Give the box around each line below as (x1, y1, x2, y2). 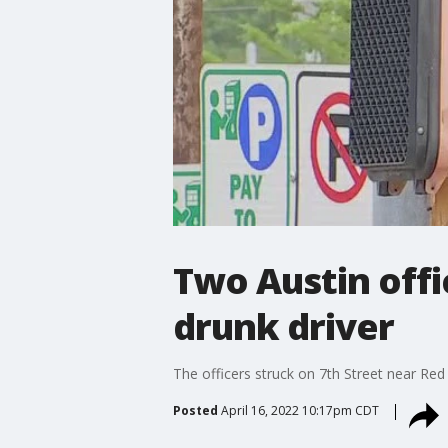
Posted (172, 401, 218, 419)
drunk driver (172, 301, 394, 351)
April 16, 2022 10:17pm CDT (220, 401, 379, 419)
